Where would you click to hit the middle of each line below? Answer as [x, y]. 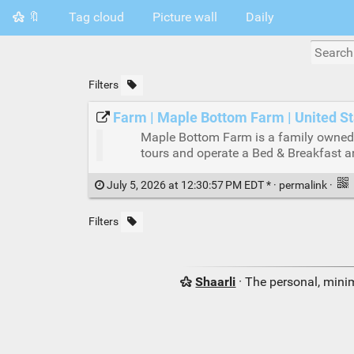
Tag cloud [96, 17]
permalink [304, 185]
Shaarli [216, 282]
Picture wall [185, 17]
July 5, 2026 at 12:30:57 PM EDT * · [191, 185]
